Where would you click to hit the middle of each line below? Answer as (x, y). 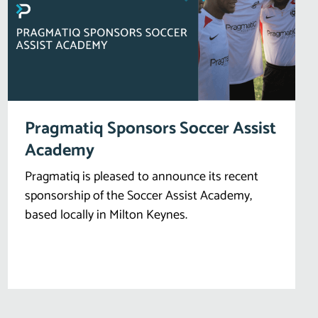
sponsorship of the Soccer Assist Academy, (138, 196)
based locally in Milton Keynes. (106, 215)
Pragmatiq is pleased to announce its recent (141, 176)
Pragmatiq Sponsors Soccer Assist (150, 128)
